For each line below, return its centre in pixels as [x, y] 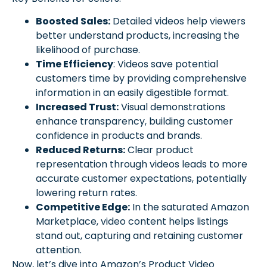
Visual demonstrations [172, 107]
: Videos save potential [166, 64]
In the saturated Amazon [190, 207]
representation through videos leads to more [142, 164]
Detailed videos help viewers [178, 21]
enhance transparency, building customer [134, 122]
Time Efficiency [74, 64]
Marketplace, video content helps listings [132, 222]
